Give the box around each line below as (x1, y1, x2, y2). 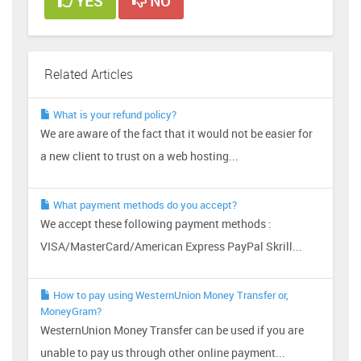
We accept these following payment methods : (40, 215, 272, 231)
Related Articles (44, 64, 133, 83)
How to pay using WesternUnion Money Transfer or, (51, 287, 288, 302)
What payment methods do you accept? (51, 197, 237, 212)
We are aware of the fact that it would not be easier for (40, 125, 313, 141)
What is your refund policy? (51, 106, 176, 122)
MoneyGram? (40, 303, 102, 318)
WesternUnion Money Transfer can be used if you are (40, 322, 304, 338)
